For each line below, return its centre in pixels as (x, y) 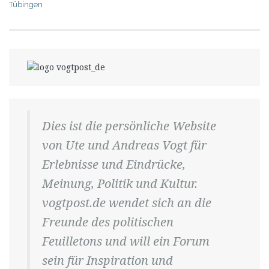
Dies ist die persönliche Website (129, 125)
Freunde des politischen (108, 222)
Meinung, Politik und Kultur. (120, 183)
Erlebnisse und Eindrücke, (114, 164)
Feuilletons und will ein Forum (126, 241)
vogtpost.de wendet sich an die (127, 202)
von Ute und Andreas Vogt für (124, 145)
